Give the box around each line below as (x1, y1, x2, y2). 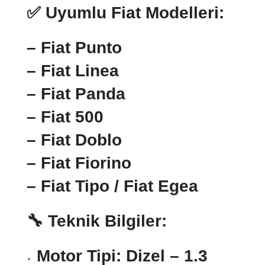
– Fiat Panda (27, 85, 125, 104)
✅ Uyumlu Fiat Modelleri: (27, 4, 224, 22)
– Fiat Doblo (27, 131, 122, 150)
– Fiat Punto (27, 38, 122, 57)
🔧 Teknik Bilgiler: (27, 212, 167, 231)
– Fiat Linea (27, 62, 119, 80)
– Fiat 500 (27, 108, 104, 127)
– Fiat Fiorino (27, 154, 131, 173)
